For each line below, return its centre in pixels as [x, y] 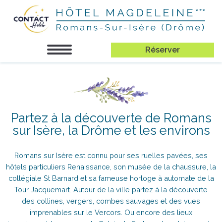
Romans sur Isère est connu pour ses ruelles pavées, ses [111, 155]
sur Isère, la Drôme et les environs [111, 130]
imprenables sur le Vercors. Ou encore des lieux [111, 212]
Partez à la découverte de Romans [111, 118]
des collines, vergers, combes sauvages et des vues [111, 201]
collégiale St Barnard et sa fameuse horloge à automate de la [111, 178]
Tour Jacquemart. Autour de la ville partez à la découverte [111, 189]
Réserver [163, 50]
